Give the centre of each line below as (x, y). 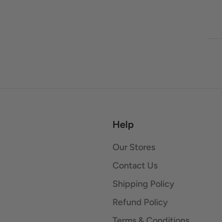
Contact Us (135, 165)
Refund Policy (140, 202)
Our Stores (134, 147)
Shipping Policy (143, 184)
